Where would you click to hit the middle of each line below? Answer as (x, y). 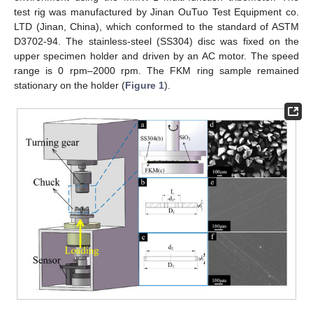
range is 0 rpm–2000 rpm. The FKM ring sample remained (156, 71)
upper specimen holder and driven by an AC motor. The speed (156, 56)
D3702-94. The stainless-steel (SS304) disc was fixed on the (156, 41)
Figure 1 (145, 85)
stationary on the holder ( (70, 85)
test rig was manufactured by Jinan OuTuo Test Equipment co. (156, 12)
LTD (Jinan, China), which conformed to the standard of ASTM (156, 27)
